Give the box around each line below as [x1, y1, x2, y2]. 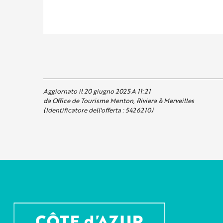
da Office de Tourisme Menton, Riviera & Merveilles [43, 96, 194, 106]
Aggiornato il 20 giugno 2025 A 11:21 [43, 86, 150, 97]
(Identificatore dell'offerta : [43, 105, 125, 115]
